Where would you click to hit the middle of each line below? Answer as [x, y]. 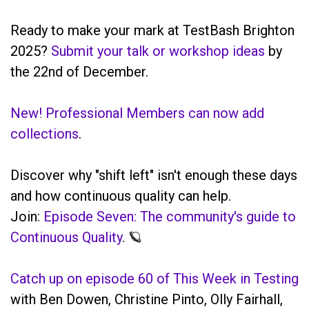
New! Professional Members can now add [137, 113]
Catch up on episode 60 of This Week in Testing [154, 278]
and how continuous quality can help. [121, 196]
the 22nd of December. [79, 71]
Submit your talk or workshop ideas [158, 51]
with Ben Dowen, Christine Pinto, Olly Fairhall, [147, 299]
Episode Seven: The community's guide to [170, 216]
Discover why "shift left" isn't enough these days [154, 175]
